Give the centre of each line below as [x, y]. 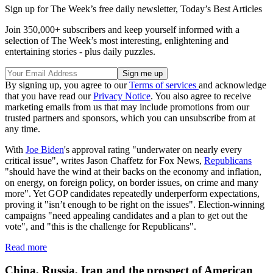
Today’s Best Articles [221, 9]
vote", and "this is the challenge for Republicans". [101, 226]
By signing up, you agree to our [67, 85]
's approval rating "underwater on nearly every [153, 149]
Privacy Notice [122, 96]
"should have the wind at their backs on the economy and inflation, [133, 171]
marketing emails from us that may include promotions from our [127, 107]
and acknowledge [232, 85]
